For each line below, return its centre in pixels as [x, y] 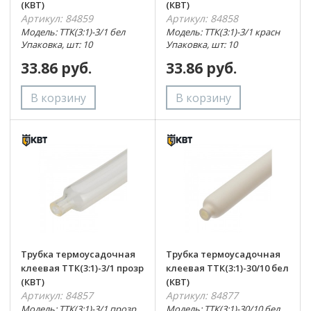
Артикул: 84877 [202, 295]
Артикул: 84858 [202, 18]
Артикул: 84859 [57, 18]
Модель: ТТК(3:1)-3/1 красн [222, 32]
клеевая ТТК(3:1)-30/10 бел [227, 268]
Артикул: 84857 [57, 295]
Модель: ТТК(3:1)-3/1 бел [73, 32]
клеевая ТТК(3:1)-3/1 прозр [82, 268]
